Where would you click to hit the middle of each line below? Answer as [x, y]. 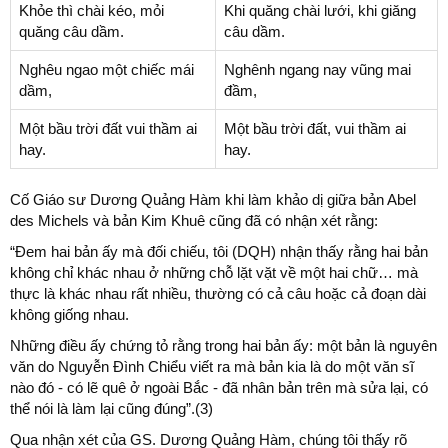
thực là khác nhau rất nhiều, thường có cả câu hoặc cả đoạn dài [218, 293]
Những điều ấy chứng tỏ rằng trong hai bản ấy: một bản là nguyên [223, 345]
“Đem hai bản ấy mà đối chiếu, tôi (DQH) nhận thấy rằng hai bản [219, 251]
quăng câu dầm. [71, 31]
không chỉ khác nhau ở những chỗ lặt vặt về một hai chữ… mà [214, 272]
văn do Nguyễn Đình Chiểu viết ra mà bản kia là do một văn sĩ [212, 366]
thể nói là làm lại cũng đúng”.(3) [111, 408]
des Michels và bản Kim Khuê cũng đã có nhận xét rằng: [194, 220]
